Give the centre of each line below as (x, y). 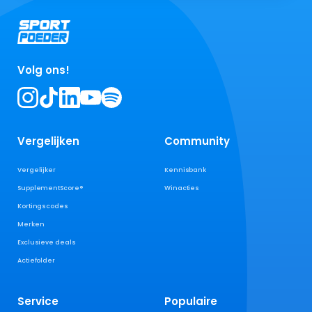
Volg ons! (44, 70)
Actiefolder (37, 260)
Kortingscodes (43, 206)
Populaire (191, 301)
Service (38, 301)
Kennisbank (186, 170)
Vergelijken (48, 141)
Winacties (182, 188)
